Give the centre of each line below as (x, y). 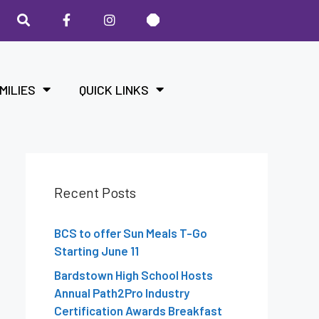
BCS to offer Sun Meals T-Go (131, 233)
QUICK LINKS (114, 90)
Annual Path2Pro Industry (122, 292)
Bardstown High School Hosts (134, 274)
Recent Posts (95, 193)
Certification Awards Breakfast (138, 310)
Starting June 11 (96, 251)
